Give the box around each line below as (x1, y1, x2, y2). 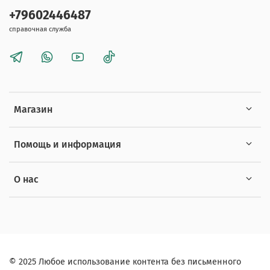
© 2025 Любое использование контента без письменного (9, 256, 241, 267)
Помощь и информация (14, 138, 121, 150)
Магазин (14, 103, 52, 115)
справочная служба (9, 25, 71, 33)
